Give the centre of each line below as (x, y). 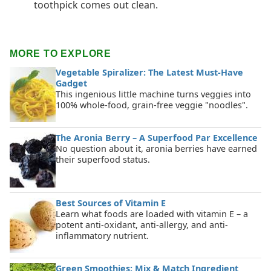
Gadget (71, 83)
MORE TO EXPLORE (60, 54)
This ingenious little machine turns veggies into (153, 94)
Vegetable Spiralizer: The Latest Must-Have (149, 72)
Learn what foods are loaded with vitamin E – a (152, 214)
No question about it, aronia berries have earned (156, 148)
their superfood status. (103, 159)
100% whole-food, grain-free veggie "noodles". (152, 105)
